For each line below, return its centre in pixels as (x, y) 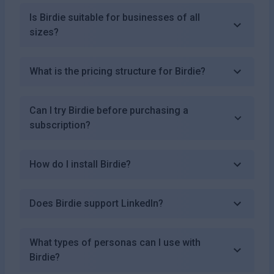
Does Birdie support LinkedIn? (96, 203)
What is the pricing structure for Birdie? (117, 71)
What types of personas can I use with (115, 242)
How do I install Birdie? (80, 164)
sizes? (44, 32)
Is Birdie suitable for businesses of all (115, 17)
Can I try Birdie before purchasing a (109, 110)
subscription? (60, 125)
